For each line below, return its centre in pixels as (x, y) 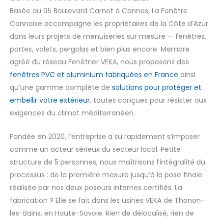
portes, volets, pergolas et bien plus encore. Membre (100, 49)
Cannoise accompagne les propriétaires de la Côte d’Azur (109, 23)
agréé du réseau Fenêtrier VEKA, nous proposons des (99, 62)
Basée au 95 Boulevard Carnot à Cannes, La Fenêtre (99, 11)
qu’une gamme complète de (61, 87)
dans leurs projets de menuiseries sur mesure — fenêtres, (108, 36)
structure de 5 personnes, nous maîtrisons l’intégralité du (108, 162)
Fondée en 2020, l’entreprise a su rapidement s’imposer (105, 137)
